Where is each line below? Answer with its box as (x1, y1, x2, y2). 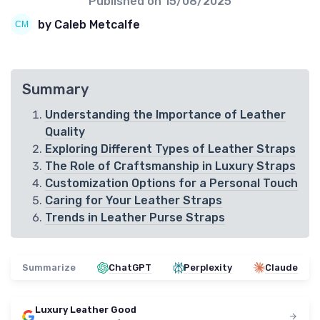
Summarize (22, 262, 76, 274)
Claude (264, 262, 298, 274)
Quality (45, 125, 85, 139)
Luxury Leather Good (35, 304, 136, 316)
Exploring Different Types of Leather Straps (45, 142, 296, 156)
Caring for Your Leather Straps (45, 194, 222, 208)
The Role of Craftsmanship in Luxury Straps (45, 159, 296, 174)
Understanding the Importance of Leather (45, 108, 286, 122)
